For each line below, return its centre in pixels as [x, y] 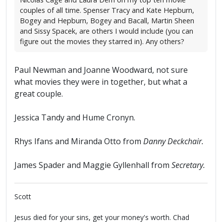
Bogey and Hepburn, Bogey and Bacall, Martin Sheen [107, 21]
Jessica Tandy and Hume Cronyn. [75, 118]
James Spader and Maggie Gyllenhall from [93, 165]
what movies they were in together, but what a [101, 82]
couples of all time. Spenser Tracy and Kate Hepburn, [107, 10]
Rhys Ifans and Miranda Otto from [79, 141]
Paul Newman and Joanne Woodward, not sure [101, 70]
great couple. [39, 94]
